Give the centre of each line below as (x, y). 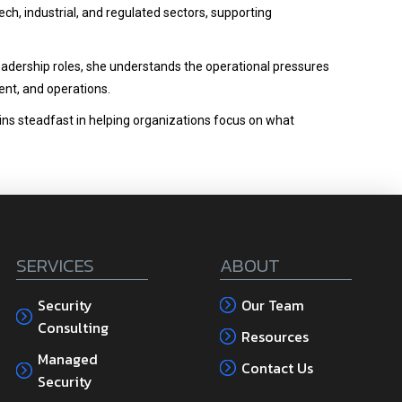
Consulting (73, 328)
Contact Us (277, 368)
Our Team (272, 306)
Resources (275, 337)
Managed (67, 359)
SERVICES (55, 266)
